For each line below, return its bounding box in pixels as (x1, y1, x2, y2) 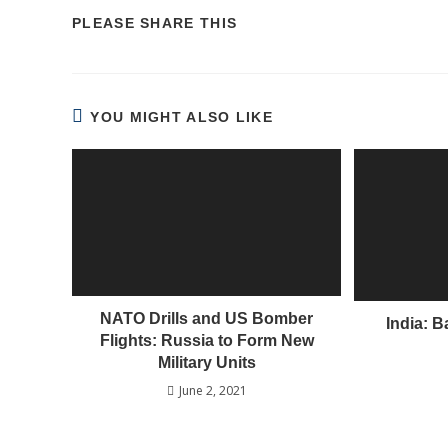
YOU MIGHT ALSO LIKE (90, 109, 274, 126)
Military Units (157, 353, 256, 371)
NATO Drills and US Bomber (100, 309, 314, 327)
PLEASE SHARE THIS (72, 15, 238, 32)
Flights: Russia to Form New (99, 331, 314, 349)
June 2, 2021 (178, 381, 247, 399)
